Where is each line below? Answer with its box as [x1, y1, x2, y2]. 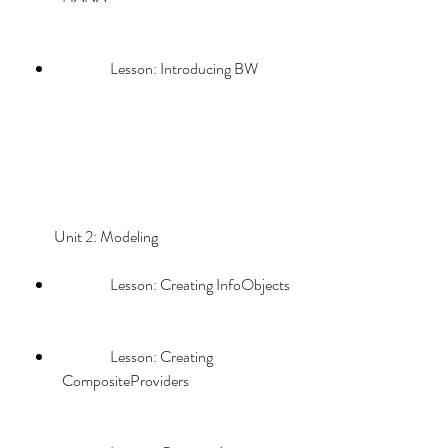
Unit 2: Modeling [54, 225, 197, 248]
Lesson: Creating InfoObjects [110, 273, 290, 296]
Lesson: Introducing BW [110, 57, 258, 80]
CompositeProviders [62, 369, 189, 392]
